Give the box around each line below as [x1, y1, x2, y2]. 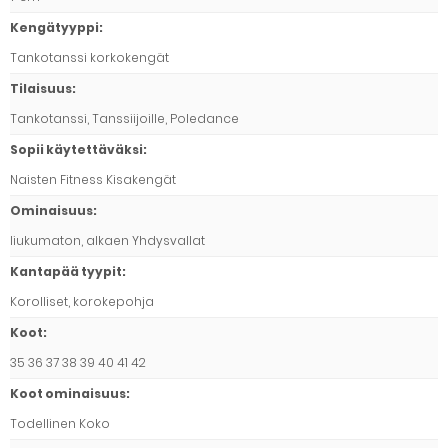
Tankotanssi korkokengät [10, 48, 169, 66]
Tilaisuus [10, 79, 72, 97]
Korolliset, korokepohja [10, 292, 154, 310]
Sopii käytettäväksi [10, 140, 143, 158]
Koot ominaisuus [10, 384, 126, 402]
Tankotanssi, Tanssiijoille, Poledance [10, 109, 239, 127]
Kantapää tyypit [10, 262, 122, 280]
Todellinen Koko [10, 414, 110, 432]
